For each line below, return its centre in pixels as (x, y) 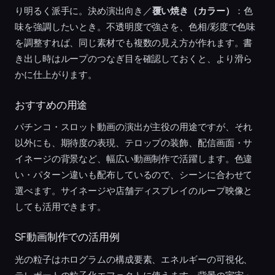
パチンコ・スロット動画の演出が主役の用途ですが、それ (134, 127)
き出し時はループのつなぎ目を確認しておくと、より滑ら (134, 58)
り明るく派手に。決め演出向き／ (83, 10)
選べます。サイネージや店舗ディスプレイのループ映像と (134, 191)
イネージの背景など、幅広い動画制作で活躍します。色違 (134, 159)
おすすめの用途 (51, 104)
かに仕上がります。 (56, 74)
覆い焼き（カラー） (193, 10)
